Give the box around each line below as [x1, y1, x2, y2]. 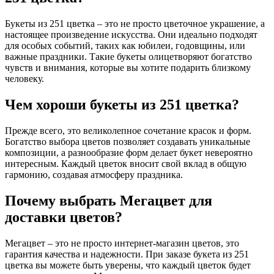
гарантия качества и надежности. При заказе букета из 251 [5, 248, 249, 259]
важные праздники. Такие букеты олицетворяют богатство [5, 51, 252, 62]
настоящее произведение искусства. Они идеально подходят [5, 29, 257, 40]
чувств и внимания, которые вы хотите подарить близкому [5, 62, 251, 73]
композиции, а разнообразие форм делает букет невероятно [5, 147, 253, 158]
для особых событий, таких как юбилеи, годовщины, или [5, 40, 245, 51]
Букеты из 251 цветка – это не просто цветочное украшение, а [5, 18, 265, 29]
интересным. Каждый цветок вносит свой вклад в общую [5, 158, 246, 169]
